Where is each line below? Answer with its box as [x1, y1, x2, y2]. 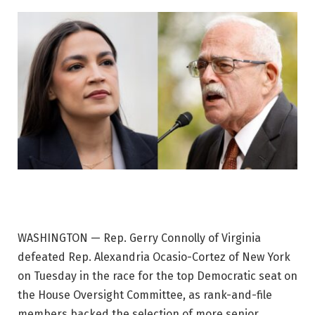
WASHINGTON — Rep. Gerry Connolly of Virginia [18, 231, 261, 245]
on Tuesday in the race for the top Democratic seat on [18, 269, 297, 283]
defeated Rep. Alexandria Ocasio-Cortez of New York [18, 250, 290, 264]
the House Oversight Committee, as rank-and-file [18, 288, 272, 302]
